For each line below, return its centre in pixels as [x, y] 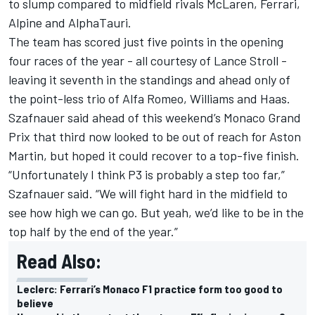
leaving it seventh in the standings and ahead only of [149, 79]
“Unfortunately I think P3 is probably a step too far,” [147, 174]
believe [35, 302]
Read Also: [59, 261]
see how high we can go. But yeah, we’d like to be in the [156, 212]
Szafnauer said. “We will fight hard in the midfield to [148, 193]
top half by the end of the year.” [93, 231]
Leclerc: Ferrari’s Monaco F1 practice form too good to [150, 288]
